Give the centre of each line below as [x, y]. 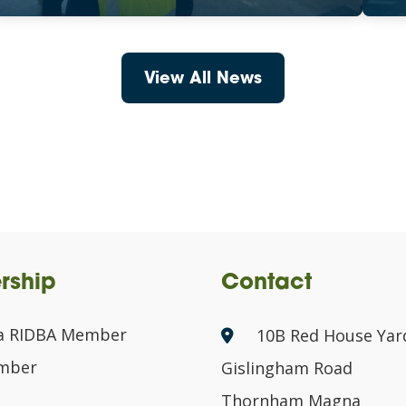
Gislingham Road [287, 368]
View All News [203, 79]
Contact [266, 284]
